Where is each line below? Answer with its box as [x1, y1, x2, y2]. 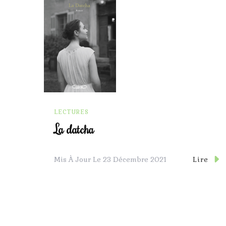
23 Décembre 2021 [103, 154, 166, 164]
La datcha [54, 121, 94, 137]
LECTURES [54, 108, 89, 117]
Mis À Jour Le [54, 154, 103, 164]
